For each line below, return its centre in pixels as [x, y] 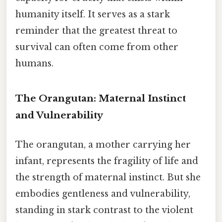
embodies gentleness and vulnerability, [103, 194]
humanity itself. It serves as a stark [93, 14]
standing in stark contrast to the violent [104, 210]
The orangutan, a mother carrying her [103, 144]
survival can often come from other [97, 47]
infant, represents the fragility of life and [107, 161]
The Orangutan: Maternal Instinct [101, 98]
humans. [34, 63]
